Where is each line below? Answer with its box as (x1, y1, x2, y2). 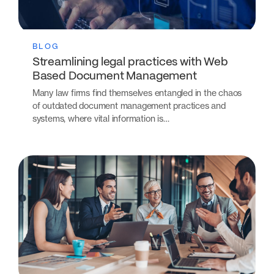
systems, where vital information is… (32, 113, 169, 124)
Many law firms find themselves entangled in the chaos (32, 87, 242, 98)
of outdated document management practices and (32, 100, 226, 111)
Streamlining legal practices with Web (32, 56, 228, 68)
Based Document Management (32, 70, 197, 82)
